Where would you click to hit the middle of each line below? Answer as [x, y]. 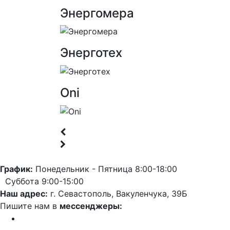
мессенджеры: [91, 206]
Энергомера [97, 13]
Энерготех [91, 53]
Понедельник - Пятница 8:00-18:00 [105, 169]
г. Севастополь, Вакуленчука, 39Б [118, 193]
